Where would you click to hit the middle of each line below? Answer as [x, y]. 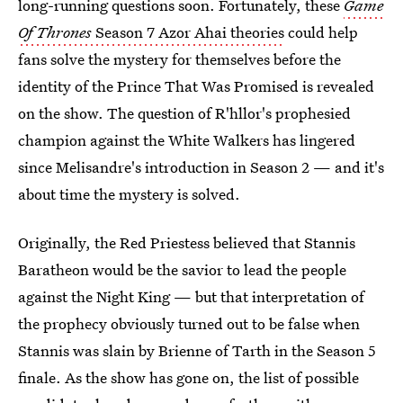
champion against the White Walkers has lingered [187, 140]
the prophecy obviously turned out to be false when [189, 323]
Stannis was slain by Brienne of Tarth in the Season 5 [197, 350]
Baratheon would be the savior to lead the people [182, 269]
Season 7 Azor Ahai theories [188, 32]
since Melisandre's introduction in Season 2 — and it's [201, 167]
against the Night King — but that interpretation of [191, 296]
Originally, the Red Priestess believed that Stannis [187, 242]
